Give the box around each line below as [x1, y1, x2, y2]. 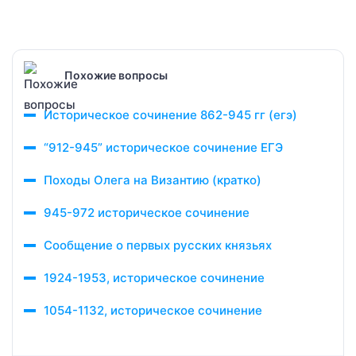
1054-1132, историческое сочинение [44, 303, 262, 318]
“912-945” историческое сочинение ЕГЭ [44, 140, 283, 155]
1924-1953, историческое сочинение [44, 270, 265, 285]
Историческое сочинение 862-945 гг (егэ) [44, 107, 297, 122]
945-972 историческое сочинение [44, 205, 250, 220]
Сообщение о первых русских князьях [44, 238, 272, 253]
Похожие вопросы [64, 68, 168, 82]
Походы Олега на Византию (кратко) [44, 172, 261, 188]
